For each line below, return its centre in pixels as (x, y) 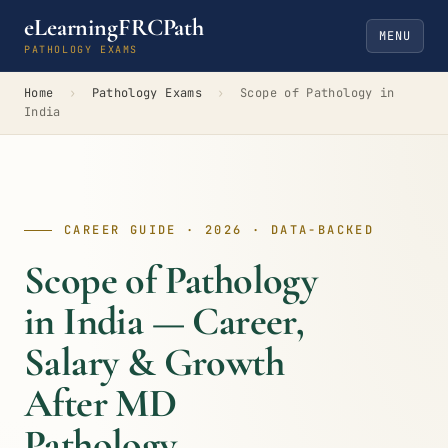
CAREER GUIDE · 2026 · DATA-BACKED (219, 230)
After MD (100, 403)
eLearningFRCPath (114, 27)
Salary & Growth (154, 362)
